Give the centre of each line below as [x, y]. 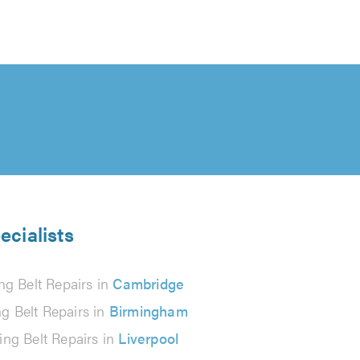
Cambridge [149, 283]
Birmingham [148, 311]
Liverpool [149, 338]
